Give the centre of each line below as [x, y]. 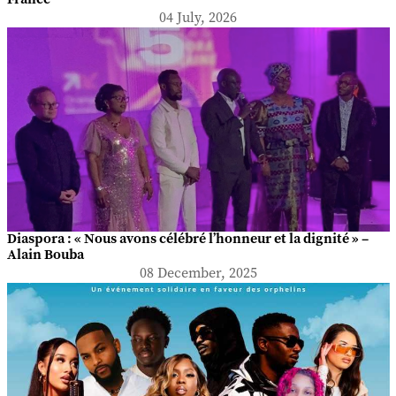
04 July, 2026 [198, 18]
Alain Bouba [45, 255]
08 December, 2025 [198, 274]
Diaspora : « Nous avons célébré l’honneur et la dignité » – [187, 240]
